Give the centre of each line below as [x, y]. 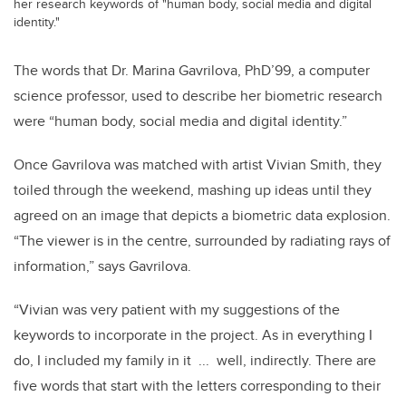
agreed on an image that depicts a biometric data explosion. [202, 215]
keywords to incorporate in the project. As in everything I [193, 334]
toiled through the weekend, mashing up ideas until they [193, 189]
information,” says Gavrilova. [104, 266]
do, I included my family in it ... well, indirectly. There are [195, 360]
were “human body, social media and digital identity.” [180, 121]
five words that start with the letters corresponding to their [197, 385]
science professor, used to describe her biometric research [198, 95]
